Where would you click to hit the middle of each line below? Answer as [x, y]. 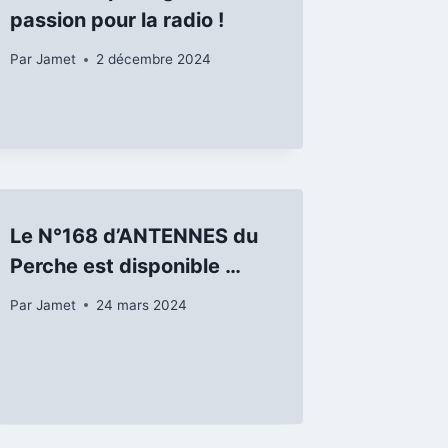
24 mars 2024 [141, 304]
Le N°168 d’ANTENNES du [134, 236]
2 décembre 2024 [153, 59]
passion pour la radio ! [117, 20]
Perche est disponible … [126, 266]
